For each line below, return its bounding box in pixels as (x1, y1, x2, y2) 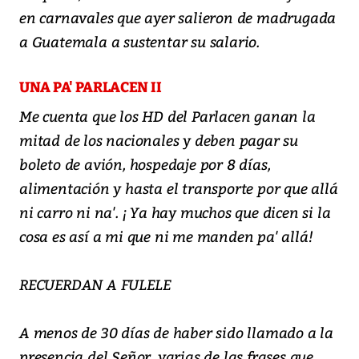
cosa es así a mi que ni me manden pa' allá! (19, 226, 313, 247)
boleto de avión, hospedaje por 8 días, (19, 154, 271, 175)
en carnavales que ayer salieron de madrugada (19, 7, 337, 28)
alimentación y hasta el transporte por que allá (19, 178, 338, 199)
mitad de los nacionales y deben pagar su (19, 130, 298, 151)
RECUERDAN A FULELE (19, 274, 171, 295)
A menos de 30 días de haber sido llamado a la (19, 322, 333, 343)
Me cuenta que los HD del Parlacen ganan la (19, 106, 316, 127)
